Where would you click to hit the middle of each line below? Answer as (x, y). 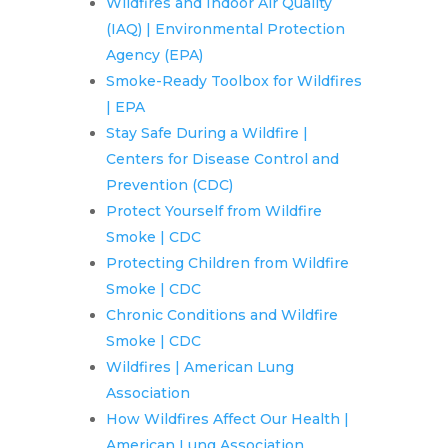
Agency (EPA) (154, 55)
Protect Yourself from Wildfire (213, 211)
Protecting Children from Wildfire (227, 263)
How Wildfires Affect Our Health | (227, 419)
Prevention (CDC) (169, 185)
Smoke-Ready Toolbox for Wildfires (233, 81)
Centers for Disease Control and (222, 159)
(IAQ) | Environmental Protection (225, 29)
